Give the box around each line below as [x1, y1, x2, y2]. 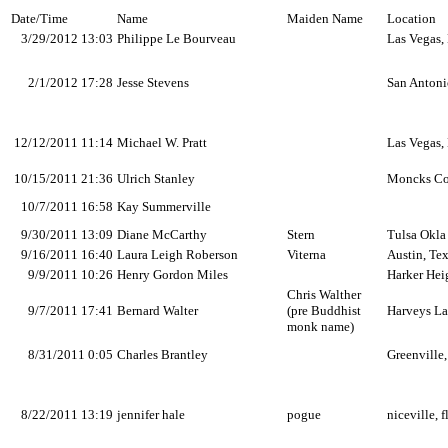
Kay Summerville [117, 199, 211, 214]
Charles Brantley [117, 347, 208, 362]
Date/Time [11, 11, 68, 26]
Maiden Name [287, 11, 363, 26]
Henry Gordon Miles [117, 267, 228, 282]
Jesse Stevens [117, 75, 189, 90]
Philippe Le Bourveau [117, 31, 236, 46]
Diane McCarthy [117, 227, 207, 242]
